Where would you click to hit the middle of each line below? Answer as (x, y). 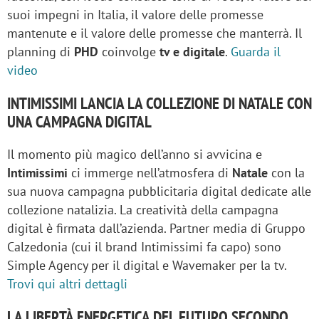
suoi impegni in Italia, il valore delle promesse (135, 14)
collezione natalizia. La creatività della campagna (143, 209)
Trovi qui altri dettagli (67, 283)
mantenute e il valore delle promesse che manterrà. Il (155, 33)
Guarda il (256, 51)
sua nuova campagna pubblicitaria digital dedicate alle (159, 191)
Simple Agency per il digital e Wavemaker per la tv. (147, 265)
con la (288, 172)
